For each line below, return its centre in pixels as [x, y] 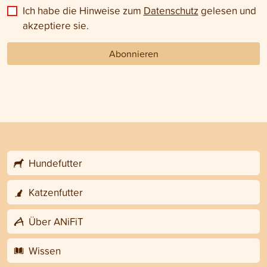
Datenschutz [171, 11]
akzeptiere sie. [55, 26]
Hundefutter [54, 163]
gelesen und [227, 11]
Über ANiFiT [55, 222]
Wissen [43, 251]
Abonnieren [133, 54]
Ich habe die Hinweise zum [83, 11]
